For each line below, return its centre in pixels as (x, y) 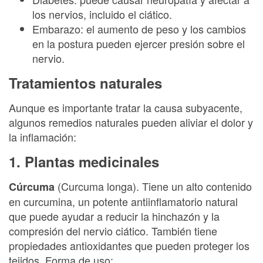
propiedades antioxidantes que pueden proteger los (129, 245)
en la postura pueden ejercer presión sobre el (139, 43)
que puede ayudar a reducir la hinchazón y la (114, 216)
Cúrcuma (32, 186)
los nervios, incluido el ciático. (102, 14)
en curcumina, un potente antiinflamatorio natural (123, 201)
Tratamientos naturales (85, 83)
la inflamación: (43, 136)
